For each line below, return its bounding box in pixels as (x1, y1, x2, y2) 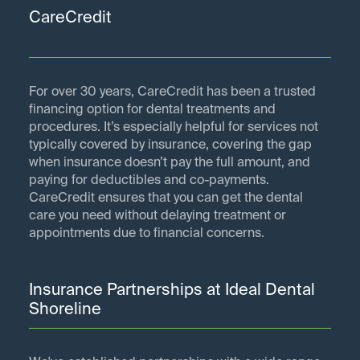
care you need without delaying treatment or (29, 210, 286, 223)
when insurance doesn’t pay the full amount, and (29, 157, 310, 170)
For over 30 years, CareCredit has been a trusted (29, 86, 316, 100)
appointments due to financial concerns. (29, 227, 264, 241)
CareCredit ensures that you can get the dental (29, 192, 303, 206)
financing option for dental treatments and (29, 104, 276, 117)
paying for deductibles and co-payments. (29, 174, 269, 188)
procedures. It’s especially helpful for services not (29, 121, 318, 135)
